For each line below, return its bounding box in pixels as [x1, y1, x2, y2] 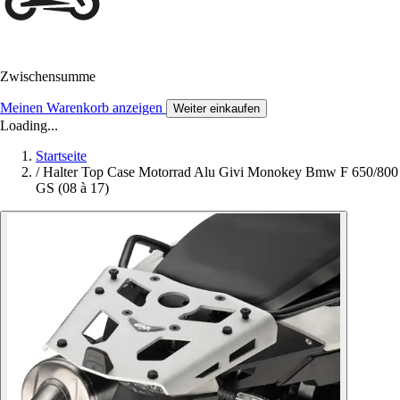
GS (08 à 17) [36, 180, 109, 196]
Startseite [36, 148, 87, 164]
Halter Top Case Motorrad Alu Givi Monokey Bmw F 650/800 [43, 164, 398, 180]
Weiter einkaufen [173, 102, 260, 116]
